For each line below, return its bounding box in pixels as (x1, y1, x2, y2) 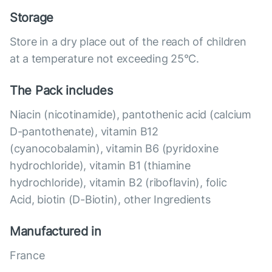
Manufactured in (10, 224, 101, 239)
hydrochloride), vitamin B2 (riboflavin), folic (10, 176, 227, 189)
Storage (10, 10, 54, 25)
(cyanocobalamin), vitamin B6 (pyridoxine (10, 142, 219, 155)
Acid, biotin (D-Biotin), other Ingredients (10, 193, 211, 206)
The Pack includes (10, 83, 113, 98)
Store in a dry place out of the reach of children (10, 35, 246, 49)
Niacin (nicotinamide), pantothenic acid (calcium (10, 108, 251, 121)
